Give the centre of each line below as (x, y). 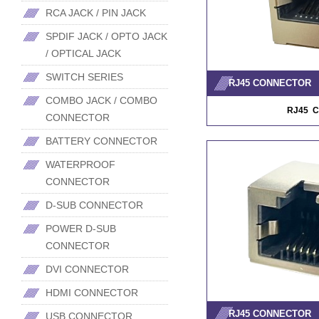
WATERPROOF (80, 164)
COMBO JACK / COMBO (101, 100)
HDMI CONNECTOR (92, 293)
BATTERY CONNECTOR (101, 141)
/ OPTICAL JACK (83, 53)
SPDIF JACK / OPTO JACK (106, 36)
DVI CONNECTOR (87, 269)
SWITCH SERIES (84, 77)
